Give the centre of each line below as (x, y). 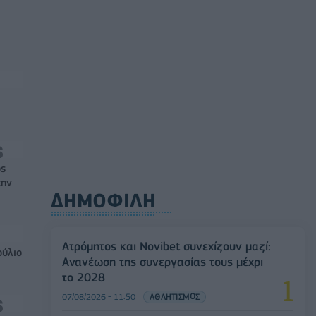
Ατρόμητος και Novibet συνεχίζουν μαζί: (166, 246)
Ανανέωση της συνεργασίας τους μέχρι (163, 261)
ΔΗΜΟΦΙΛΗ (103, 200)
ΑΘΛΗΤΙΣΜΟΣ (175, 296)
